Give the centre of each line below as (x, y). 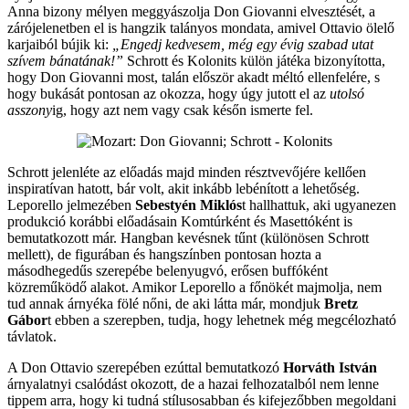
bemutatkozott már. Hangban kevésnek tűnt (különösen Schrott (188, 238)
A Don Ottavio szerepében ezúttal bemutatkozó (145, 368)
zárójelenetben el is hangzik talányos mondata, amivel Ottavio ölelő (201, 28)
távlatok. (32, 337)
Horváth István (330, 368)
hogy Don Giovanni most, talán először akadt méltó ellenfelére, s (194, 78)
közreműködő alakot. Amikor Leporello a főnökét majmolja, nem (194, 288)
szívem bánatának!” (65, 61)
